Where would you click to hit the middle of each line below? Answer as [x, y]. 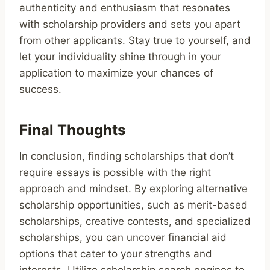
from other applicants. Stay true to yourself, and [135, 40]
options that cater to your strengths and [116, 253]
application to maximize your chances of [116, 73]
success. [40, 89]
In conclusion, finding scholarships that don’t [127, 156]
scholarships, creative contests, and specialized [135, 221]
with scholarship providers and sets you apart [130, 24]
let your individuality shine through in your [120, 56]
